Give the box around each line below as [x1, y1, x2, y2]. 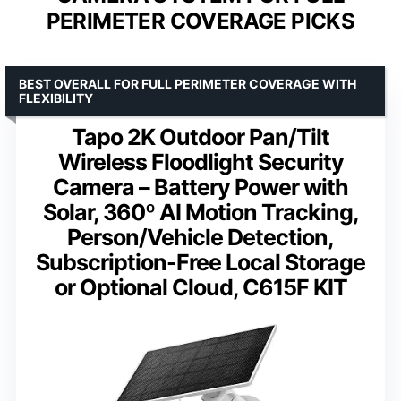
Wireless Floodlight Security [57, 148, 344, 175]
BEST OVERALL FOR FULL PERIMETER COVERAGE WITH [19, 75, 356, 91]
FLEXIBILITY [19, 90, 93, 106]
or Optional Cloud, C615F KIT [54, 273, 347, 301]
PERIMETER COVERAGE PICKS [46, 7, 355, 34]
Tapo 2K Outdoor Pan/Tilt [72, 123, 329, 150]
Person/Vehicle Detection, [67, 223, 334, 251]
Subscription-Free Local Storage [36, 248, 365, 276]
